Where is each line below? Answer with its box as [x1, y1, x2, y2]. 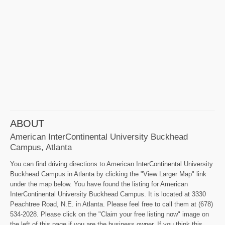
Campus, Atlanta [10, 142, 72, 152]
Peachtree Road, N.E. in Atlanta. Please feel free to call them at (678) [10, 200, 213, 208]
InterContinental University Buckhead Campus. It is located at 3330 [10, 190, 206, 198]
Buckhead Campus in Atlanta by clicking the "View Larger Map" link [10, 170, 206, 178]
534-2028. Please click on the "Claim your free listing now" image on [10, 210, 209, 218]
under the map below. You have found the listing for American [10, 180, 188, 188]
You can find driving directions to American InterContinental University [10, 160, 213, 168]
